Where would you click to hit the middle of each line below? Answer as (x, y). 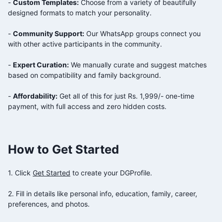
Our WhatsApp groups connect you (142, 33)
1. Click (20, 172)
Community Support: (49, 33)
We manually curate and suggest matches (138, 64)
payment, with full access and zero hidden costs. (87, 106)
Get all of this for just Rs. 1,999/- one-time (126, 96)
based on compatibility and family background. (84, 75)
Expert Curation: (41, 64)
